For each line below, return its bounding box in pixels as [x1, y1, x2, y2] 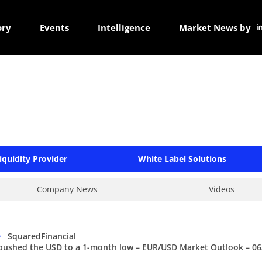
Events [40, 21, 69, 33]
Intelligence [98, 21, 150, 33]
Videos [209, 184, 235, 195]
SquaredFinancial [8, 230, 76, 242]
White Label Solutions [137, 153, 226, 164]
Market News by [179, 21, 251, 33]
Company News [37, 184, 98, 195]
